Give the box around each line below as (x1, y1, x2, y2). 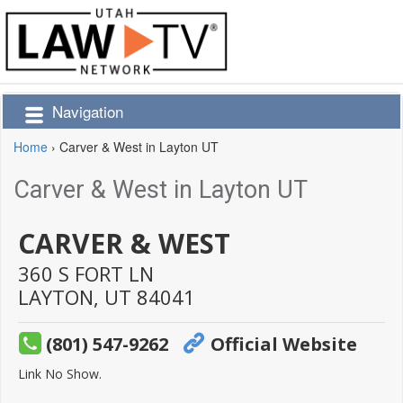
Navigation (52, 100, 123, 123)
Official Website (210, 331, 357, 356)
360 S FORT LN (18, 260, 154, 288)
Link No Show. (18, 365, 102, 383)
